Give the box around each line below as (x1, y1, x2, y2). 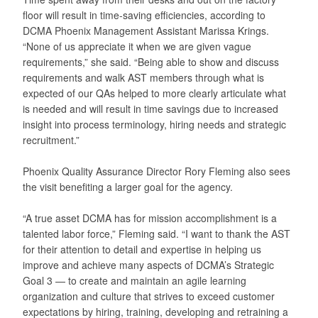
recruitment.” (23, 132, 79, 147)
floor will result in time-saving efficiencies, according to (23, 7, 265, 22)
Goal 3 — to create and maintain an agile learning (23, 273, 246, 287)
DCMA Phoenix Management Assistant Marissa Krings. (23, 23, 269, 38)
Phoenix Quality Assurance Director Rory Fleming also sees (23, 163, 290, 178)
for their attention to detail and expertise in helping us (23, 241, 261, 256)
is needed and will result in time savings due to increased (23, 101, 278, 116)
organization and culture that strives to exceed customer (23, 288, 275, 303)
